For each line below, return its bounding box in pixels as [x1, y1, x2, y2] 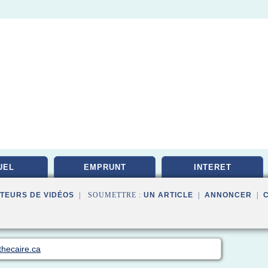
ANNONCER [205, 191, 252, 199]
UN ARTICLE [144, 191, 193, 199]
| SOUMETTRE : [74, 191, 144, 199]
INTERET [193, 163, 232, 172]
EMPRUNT [83, 163, 126, 172]
